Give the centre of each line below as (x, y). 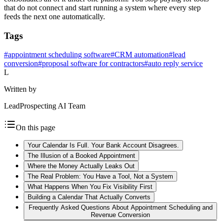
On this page (36, 128)
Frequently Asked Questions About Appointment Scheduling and (120, 208)
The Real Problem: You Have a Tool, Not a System (100, 177)
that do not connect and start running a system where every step (102, 7)
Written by (20, 89)
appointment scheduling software (59, 55)
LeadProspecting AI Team (45, 106)
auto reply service (175, 64)
